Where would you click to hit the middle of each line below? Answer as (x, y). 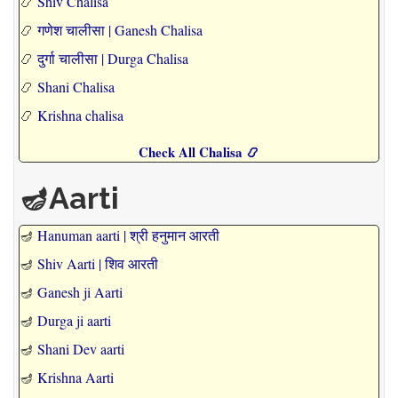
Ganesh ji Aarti (80, 292)
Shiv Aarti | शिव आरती (98, 264)
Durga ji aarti (74, 321)
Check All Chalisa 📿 (199, 152)
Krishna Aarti (76, 378)
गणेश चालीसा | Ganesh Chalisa (120, 30)
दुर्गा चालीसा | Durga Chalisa (113, 59)
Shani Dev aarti (81, 349)
